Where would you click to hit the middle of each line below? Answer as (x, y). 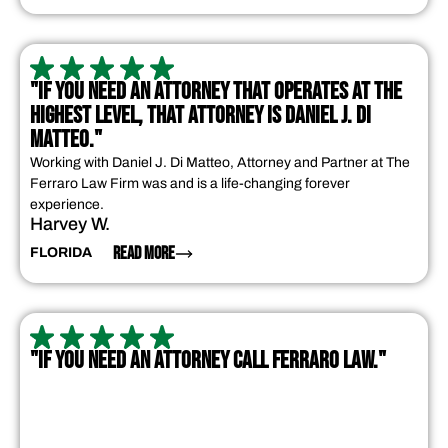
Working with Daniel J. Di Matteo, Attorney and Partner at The (220, 163)
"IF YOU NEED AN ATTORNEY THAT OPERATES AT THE (216, 92)
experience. (67, 205)
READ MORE (144, 254)
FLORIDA (61, 253)
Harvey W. (70, 224)
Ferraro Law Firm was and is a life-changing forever (190, 184)
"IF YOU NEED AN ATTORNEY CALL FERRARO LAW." (208, 360)
